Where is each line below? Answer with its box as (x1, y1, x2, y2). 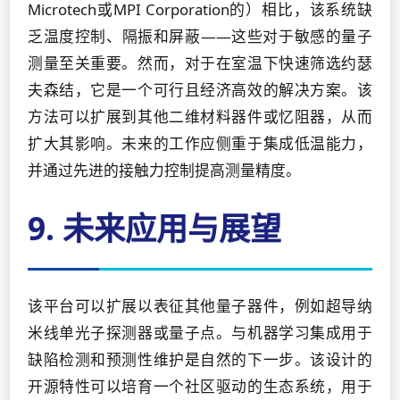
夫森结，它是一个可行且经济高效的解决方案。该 (28, 79, 372, 100)
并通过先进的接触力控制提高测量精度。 (28, 160, 301, 180)
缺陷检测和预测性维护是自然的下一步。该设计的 (28, 349, 372, 370)
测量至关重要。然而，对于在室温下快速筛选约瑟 (28, 53, 372, 73)
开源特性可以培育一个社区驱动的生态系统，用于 (28, 376, 372, 396)
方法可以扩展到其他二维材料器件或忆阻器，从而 (28, 106, 372, 127)
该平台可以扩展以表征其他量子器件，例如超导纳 (28, 296, 372, 316)
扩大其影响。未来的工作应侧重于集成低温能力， (28, 133, 372, 154)
